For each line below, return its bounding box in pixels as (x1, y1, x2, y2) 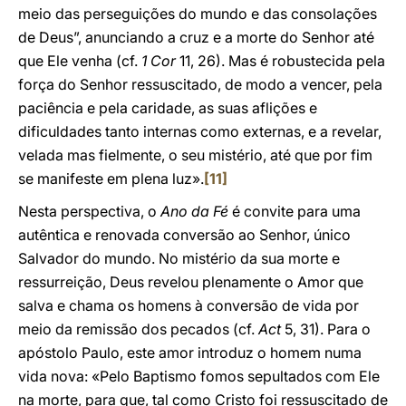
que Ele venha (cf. (18, 52, 141, 70)
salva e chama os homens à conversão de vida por (18, 296, 359, 314)
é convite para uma (228, 202, 361, 220)
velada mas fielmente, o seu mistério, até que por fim (18, 146, 372, 164)
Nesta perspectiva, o (18, 202, 160, 220)
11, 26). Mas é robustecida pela (176, 52, 385, 70)
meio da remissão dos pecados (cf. (18, 320, 258, 338)
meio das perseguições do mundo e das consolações (18, 5, 377, 23)
